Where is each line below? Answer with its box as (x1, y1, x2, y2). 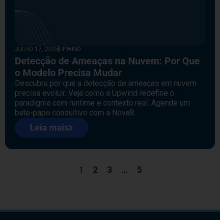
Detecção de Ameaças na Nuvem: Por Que (15, 55, 200, 67)
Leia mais (30, 122, 69, 133)
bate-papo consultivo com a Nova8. (15, 108, 136, 117)
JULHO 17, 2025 (15, 45, 58, 53)
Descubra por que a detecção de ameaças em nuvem (15, 78, 196, 88)
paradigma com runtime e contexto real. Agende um (15, 98, 190, 108)
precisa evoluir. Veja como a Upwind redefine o (15, 88, 174, 98)
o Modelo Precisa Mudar (15, 66, 122, 79)
